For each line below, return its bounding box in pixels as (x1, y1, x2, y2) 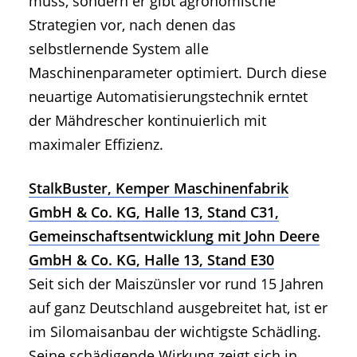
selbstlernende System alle (29, 39, 209, 59)
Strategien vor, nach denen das (29, 15, 236, 35)
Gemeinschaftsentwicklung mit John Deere (29, 226, 320, 246)
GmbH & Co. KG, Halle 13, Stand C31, (29, 202, 279, 222)
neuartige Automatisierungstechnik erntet (29, 87, 308, 107)
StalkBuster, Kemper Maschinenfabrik (29, 178, 288, 198)
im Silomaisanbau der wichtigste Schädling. (29, 322, 321, 342)
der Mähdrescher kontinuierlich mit (29, 111, 266, 131)
